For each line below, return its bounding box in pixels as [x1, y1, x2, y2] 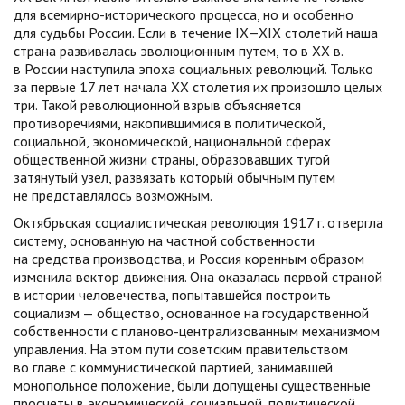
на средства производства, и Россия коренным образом [14, 250, 364, 268]
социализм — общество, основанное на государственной [14, 304, 369, 322]
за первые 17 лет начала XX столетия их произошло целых [14, 78, 382, 96]
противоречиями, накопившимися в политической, [14, 114, 325, 132]
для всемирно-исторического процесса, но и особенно [14, 5, 353, 24]
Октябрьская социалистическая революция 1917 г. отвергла [14, 213, 383, 231]
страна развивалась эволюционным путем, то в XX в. [14, 42, 343, 60]
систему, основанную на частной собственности [14, 231, 315, 250]
